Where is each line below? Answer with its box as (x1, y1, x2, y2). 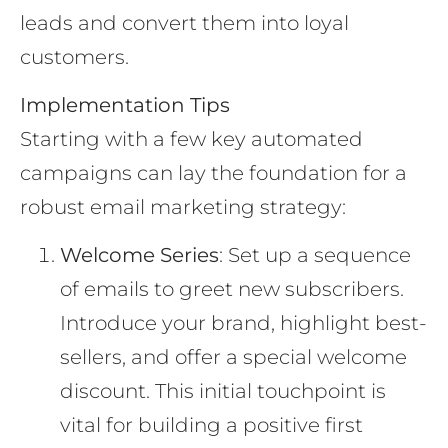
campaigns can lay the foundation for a (20, 161, 407, 186)
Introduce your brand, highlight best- (60, 311, 427, 336)
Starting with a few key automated (20, 127, 363, 152)
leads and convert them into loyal (20, 10, 349, 35)
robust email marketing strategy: (20, 195, 346, 220)
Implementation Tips (20, 93, 230, 118)
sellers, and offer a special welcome (60, 345, 407, 370)
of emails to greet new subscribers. (60, 277, 404, 302)
